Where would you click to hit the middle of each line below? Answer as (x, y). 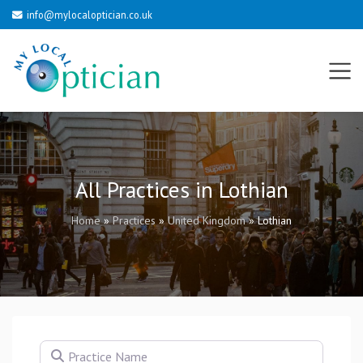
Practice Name (79, 349)
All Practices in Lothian (181, 190)
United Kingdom (207, 220)
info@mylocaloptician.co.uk (89, 15)
